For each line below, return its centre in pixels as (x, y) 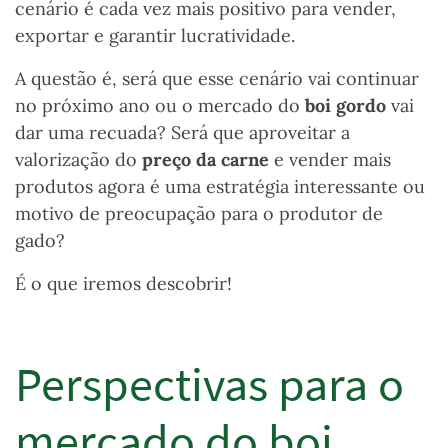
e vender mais (330, 160)
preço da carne (205, 160)
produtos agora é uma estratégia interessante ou (220, 187)
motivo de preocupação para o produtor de (199, 214)
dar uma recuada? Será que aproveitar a (182, 133)
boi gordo (345, 106)
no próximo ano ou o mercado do (160, 106)
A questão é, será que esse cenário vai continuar (217, 79)
